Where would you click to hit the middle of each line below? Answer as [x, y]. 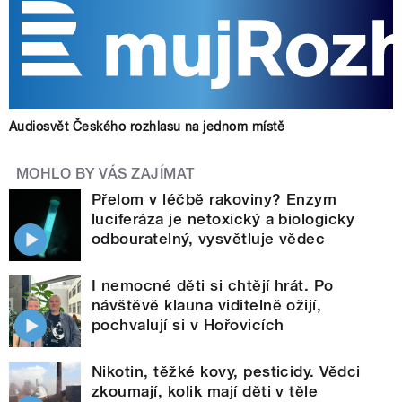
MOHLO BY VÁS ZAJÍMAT [106, 173]
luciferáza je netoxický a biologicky [223, 218]
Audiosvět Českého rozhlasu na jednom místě [147, 126]
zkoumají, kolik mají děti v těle [205, 391]
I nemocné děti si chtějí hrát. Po [213, 285]
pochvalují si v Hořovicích [188, 324]
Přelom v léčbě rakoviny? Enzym [214, 199]
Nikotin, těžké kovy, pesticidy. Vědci [226, 371]
